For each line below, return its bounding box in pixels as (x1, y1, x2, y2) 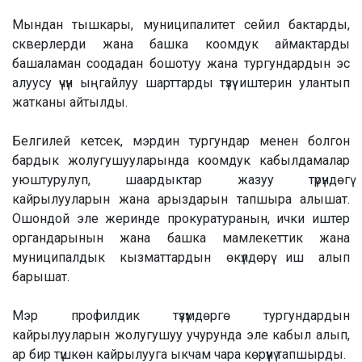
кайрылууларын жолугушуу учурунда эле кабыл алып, (12, 327, 350, 343)
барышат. (12, 269, 69, 285)
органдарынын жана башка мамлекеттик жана (12, 230, 350, 246)
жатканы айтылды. (12, 95, 128, 111)
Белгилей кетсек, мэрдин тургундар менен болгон (12, 133, 350, 149)
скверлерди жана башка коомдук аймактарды (12, 36, 350, 53)
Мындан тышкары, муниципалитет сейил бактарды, (12, 17, 350, 33)
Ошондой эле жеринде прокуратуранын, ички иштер (12, 211, 350, 227)
